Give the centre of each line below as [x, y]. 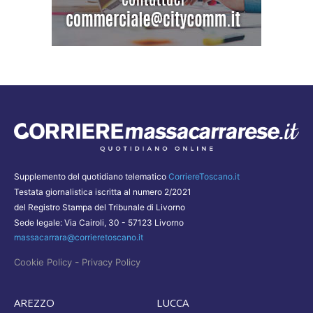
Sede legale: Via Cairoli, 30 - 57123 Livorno [99, 222]
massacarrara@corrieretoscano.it [79, 237]
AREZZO [34, 302]
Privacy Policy [111, 262]
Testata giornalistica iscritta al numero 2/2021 [103, 191]
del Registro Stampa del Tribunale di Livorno [100, 207]
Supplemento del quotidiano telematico [91, 176]
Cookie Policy [43, 262]
